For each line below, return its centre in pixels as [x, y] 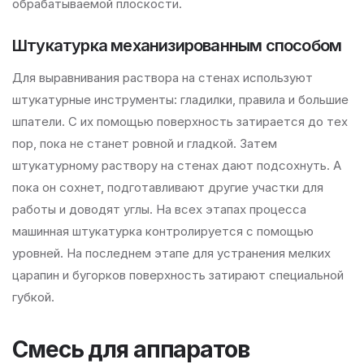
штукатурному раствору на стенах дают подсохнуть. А [177, 165]
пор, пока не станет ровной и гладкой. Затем [145, 143]
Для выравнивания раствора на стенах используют [162, 78]
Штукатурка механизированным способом [177, 45]
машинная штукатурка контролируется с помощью [163, 231]
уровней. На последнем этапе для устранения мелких [171, 253]
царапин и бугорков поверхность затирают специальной [178, 275]
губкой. [33, 297]
